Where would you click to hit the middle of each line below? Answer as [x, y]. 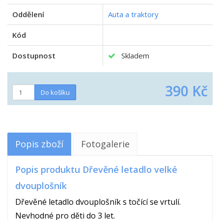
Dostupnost [34, 55]
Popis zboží [39, 144]
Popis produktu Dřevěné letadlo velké [96, 169]
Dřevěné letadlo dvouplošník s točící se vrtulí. [98, 202]
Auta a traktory [133, 14]
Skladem [132, 55]
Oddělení [28, 14]
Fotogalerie [105, 144]
